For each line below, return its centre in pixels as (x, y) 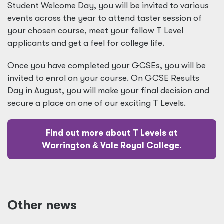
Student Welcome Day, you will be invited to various (108, 6)
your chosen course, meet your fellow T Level (95, 31)
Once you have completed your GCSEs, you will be (107, 66)
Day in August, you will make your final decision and (108, 91)
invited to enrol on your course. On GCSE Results (103, 78)
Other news (42, 205)
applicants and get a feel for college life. (86, 43)
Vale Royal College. (140, 146)
